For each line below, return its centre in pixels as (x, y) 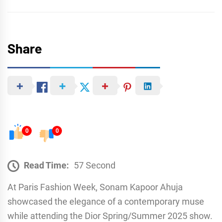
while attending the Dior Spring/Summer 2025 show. (110, 216)
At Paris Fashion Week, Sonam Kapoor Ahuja (95, 187)
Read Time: (46, 165)
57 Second (95, 165)
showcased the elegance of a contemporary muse (106, 201)
